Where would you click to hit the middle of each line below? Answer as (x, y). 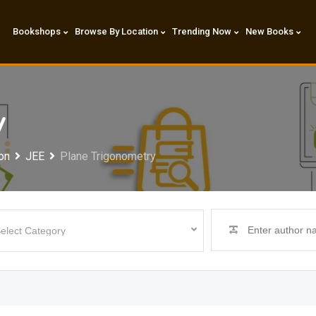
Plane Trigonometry (108, 156)
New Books (269, 31)
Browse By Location (116, 31)
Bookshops (36, 31)
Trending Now (201, 31)
